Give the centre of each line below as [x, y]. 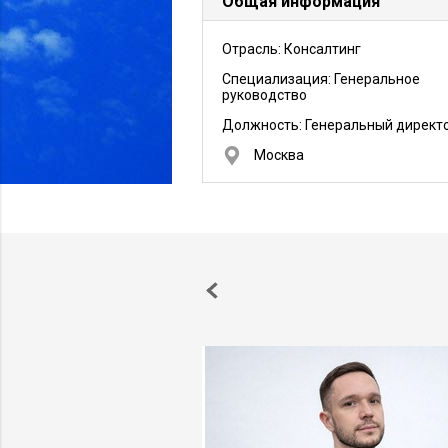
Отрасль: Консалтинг [291, 49]
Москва [279, 155]
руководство [264, 95]
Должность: [263, 125]
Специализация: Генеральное [321, 79]
